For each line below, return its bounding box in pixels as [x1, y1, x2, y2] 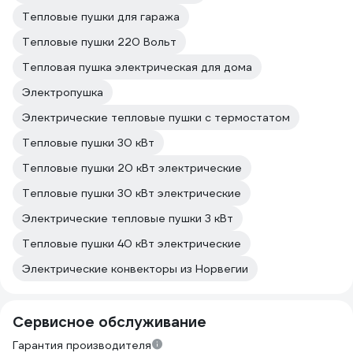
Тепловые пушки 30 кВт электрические [22, 186, 241, 200]
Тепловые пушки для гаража [22, 9, 180, 24]
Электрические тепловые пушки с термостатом [22, 110, 290, 124]
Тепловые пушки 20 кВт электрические [22, 161, 242, 175]
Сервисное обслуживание [13, 313, 206, 331]
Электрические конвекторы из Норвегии [22, 262, 248, 276]
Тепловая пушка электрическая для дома [22, 60, 252, 74]
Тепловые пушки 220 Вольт [22, 35, 176, 49]
